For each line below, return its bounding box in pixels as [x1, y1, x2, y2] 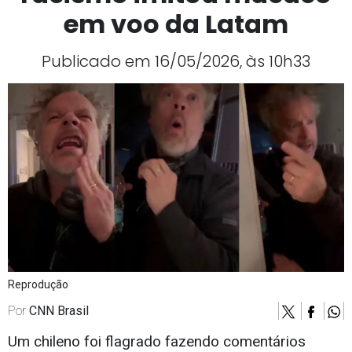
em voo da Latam [64, 6, 288, 42]
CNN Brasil [29, 303, 89, 319]
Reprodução [8, 278, 68, 291]
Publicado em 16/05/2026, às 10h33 [42, 50, 310, 73]
